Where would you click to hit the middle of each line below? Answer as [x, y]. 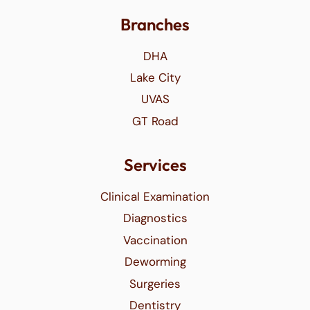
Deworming [155, 262]
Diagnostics [155, 218]
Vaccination [155, 240]
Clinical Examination [155, 197]
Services [155, 165]
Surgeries [155, 283]
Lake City [155, 77]
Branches [155, 24]
